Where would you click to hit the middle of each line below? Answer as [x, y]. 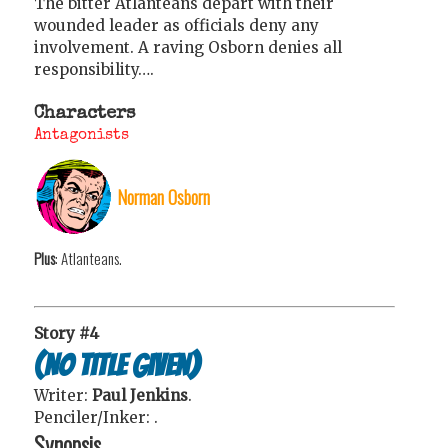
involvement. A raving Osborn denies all [188, 47]
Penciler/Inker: [94, 418]
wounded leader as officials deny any [176, 25]
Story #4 [66, 334]
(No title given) [116, 365]
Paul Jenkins [140, 396]
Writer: [63, 396]
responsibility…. [94, 69]
